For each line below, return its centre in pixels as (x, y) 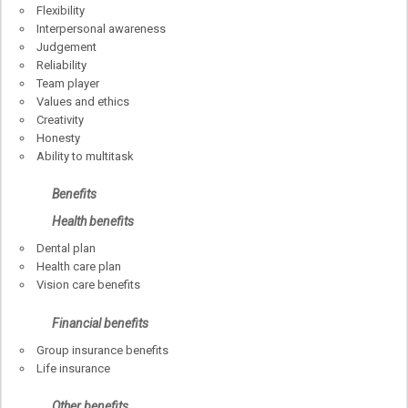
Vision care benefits (88, 285)
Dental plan (66, 249)
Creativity (60, 119)
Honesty (58, 138)
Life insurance (73, 368)
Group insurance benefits (102, 350)
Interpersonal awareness (101, 28)
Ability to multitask (85, 156)
